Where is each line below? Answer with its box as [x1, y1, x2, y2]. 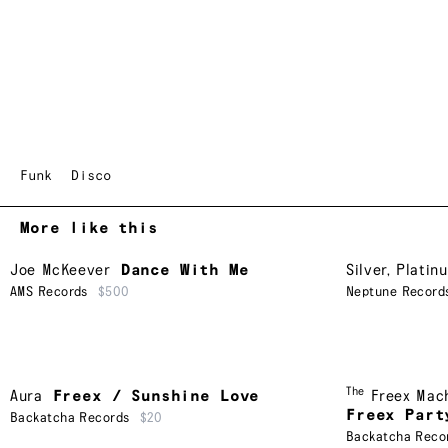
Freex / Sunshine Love [52, 387, 260, 405]
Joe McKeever [10, 262, 111, 280]
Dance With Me [120, 262, 249, 280]
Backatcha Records [10, 410, 130, 425]
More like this [20, 220, 158, 238]
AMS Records [10, 285, 88, 300]
